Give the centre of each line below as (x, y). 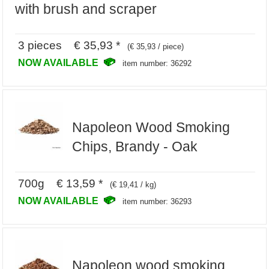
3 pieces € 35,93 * (69, 45)
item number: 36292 (157, 64)
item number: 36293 (157, 201)
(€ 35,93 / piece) (156, 47)
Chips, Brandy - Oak (134, 147)
